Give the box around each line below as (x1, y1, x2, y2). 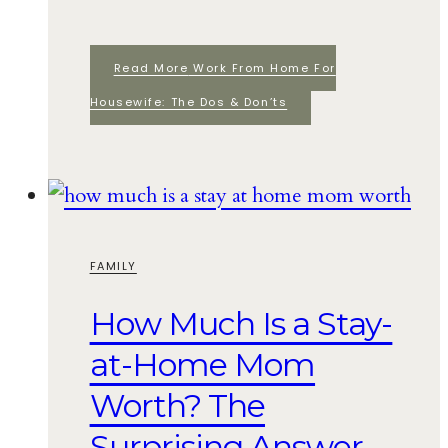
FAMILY (89, 257, 137, 274)
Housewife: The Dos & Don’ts (89, 94, 288, 111)
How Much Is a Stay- (89, 304, 393, 344)
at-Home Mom (89, 345, 316, 385)
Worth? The (89, 386, 265, 426)
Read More (113, 60, 189, 77)
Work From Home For (188, 60, 336, 77)
